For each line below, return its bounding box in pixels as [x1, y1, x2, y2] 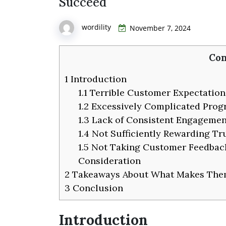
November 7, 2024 [130, 23, 191, 33]
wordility [82, 22, 111, 32]
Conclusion [70, 182, 123, 194]
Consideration [78, 154, 141, 166]
